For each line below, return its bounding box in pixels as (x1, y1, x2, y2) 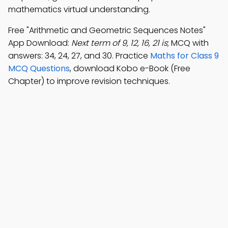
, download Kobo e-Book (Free (70, 63, 190, 74)
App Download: (8, 37, 71, 49)
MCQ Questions (8, 63, 70, 74)
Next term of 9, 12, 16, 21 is (71, 37, 167, 49)
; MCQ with (167, 37, 209, 49)
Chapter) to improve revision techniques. (8, 75, 170, 87)
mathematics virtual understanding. (8, 4, 150, 15)
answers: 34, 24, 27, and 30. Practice (8, 50, 150, 62)
